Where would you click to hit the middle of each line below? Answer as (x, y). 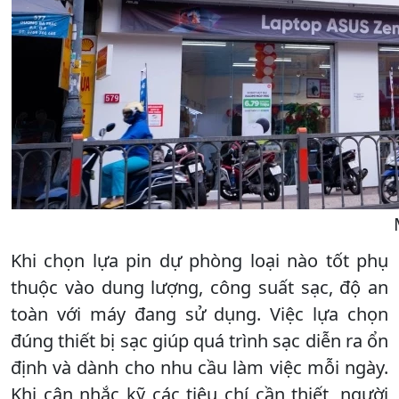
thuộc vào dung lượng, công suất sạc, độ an (199, 287)
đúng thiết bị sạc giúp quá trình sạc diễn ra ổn (199, 340)
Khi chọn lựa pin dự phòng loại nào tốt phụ (199, 260)
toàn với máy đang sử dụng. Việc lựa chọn (199, 313)
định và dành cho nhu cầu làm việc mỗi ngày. (199, 367)
